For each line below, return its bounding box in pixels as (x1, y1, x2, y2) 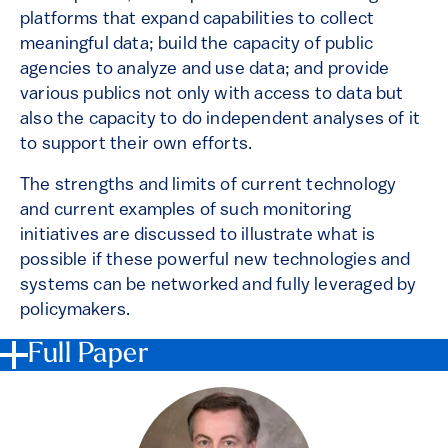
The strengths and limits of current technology (20, 175, 397, 195)
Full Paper (28, 340, 150, 369)
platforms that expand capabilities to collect (20, 9, 375, 29)
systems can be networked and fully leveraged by (20, 275, 417, 295)
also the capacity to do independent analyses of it (20, 109, 420, 129)
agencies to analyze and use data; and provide (20, 59, 390, 79)
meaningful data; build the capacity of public (20, 34, 374, 54)
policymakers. (20, 300, 135, 320)
